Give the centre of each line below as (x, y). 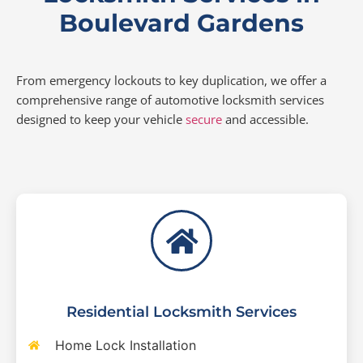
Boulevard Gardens (181, 23)
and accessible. (265, 119)
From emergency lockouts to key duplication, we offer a (171, 80)
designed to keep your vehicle (99, 119)
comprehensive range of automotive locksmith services (170, 100)
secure (202, 119)
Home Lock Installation (125, 345)
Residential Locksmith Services (181, 312)
